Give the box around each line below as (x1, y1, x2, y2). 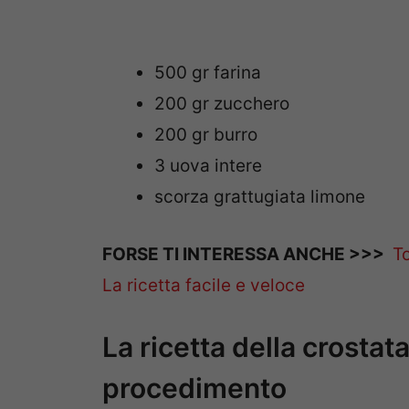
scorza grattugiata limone (154, 186, 365, 208)
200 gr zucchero (154, 93, 289, 115)
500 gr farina (154, 62, 261, 84)
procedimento (102, 372, 287, 405)
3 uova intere (154, 155, 262, 177)
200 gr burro (154, 124, 257, 146)
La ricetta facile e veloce (102, 274, 305, 296)
